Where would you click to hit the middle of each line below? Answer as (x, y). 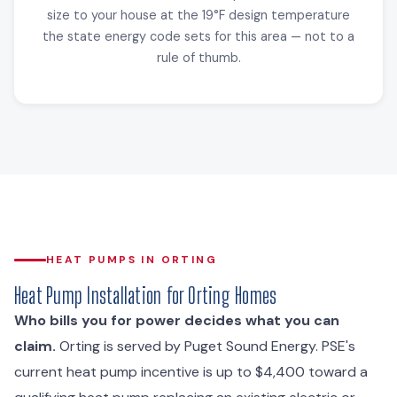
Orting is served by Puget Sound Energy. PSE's (206, 346)
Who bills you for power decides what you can (177, 320)
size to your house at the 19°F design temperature (198, 15)
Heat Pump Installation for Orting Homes (146, 295)
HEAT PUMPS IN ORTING (132, 259)
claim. (35, 346)
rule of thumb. (198, 57)
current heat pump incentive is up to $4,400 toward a (191, 371)
